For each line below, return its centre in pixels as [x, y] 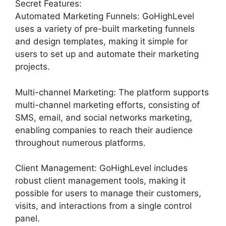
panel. [27, 218]
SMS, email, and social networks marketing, [104, 117]
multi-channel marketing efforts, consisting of [107, 105]
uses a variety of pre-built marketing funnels [105, 29]
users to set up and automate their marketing [107, 54]
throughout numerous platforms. [80, 143]
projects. [33, 67]
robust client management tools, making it [100, 181]
